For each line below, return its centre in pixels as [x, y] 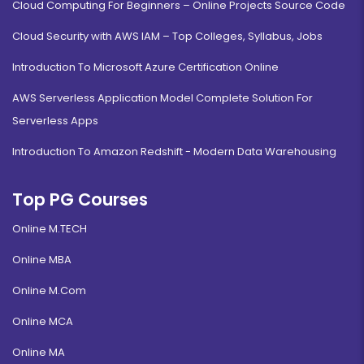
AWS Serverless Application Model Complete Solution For [162, 97]
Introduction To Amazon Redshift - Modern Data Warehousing [174, 151]
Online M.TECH [50, 228]
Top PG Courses [80, 199]
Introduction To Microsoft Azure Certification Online [145, 67]
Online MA [39, 352]
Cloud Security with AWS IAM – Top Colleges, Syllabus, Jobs [167, 36]
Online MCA [43, 321]
